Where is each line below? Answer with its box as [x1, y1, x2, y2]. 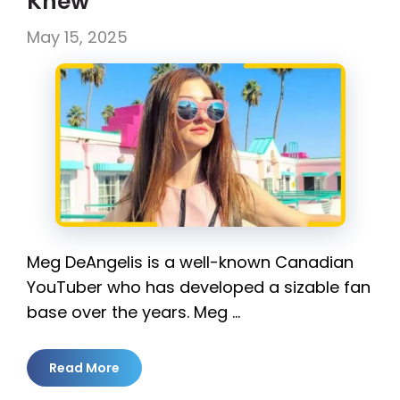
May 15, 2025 [27, 26, 128, 49]
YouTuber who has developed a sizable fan [27, 276, 371, 299]
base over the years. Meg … [27, 301, 240, 324]
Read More [49, 359, 120, 378]
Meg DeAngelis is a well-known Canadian [27, 251, 354, 274]
